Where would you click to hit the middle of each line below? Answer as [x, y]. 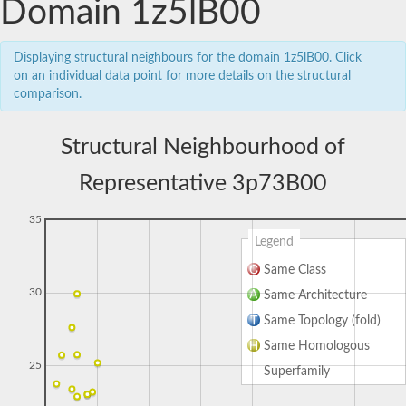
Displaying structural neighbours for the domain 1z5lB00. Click [188, 58]
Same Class [295, 270]
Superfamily [297, 371]
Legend [274, 242]
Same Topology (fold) [322, 320]
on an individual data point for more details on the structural [182, 76]
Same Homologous [317, 346]
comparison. [48, 94]
